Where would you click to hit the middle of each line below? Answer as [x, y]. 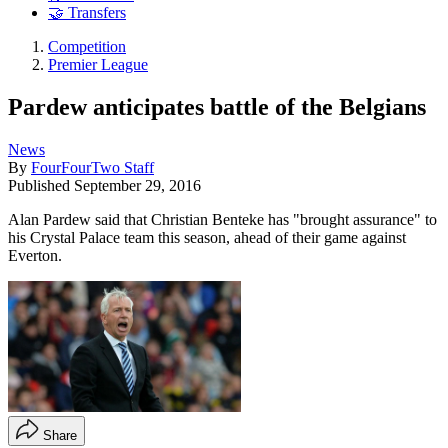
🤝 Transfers [87, 13]
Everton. [35, 255]
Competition [87, 47]
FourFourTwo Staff [92, 167]
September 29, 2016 [137, 185]
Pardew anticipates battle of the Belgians [217, 106]
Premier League [98, 65]
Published [41, 185]
